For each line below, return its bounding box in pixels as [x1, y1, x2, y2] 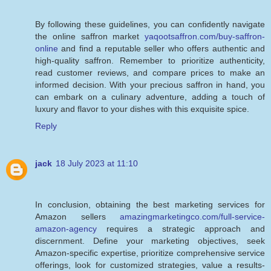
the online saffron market [35, 31, 145, 41]
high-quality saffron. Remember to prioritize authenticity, [35, 55, 265, 65]
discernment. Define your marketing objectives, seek [35, 235, 265, 246]
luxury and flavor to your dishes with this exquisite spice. [35, 103, 249, 114]
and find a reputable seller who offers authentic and [58, 43, 265, 53]
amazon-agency [35, 223, 97, 233]
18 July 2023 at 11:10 [56, 158, 138, 168]
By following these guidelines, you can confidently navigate [35, 19, 265, 29]
